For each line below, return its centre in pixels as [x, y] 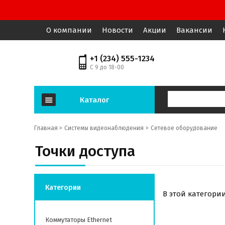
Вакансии [194, 30]
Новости [118, 30]
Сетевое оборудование [184, 128]
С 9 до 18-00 [107, 67]
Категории [63, 188]
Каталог [94, 100]
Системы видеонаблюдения [104, 128]
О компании [69, 30]
